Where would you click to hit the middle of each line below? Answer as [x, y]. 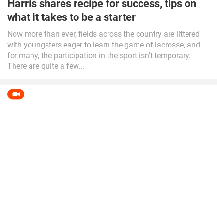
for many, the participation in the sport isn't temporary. [99, 55]
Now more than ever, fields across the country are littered [103, 34]
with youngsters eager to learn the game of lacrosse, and [104, 45]
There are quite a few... [46, 66]
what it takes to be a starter [71, 17]
